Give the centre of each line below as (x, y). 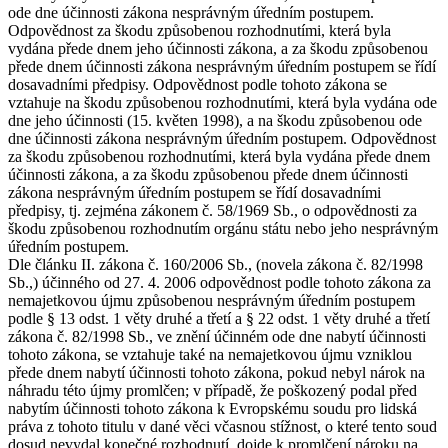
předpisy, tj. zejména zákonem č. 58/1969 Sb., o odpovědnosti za (212, 211)
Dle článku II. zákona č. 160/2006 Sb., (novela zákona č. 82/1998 (215, 265)
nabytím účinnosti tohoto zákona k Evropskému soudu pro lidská (212, 409)
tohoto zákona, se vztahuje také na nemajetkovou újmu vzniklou (210, 355)
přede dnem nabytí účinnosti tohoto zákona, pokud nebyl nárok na (216, 373)
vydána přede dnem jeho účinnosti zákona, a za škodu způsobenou (218, 49)
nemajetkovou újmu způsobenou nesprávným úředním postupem (211, 301)
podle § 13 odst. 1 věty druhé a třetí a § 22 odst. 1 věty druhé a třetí (219, 319)
